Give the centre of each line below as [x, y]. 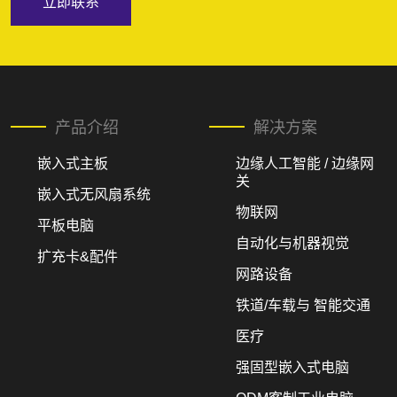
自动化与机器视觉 [292, 243]
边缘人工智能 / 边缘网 [305, 163]
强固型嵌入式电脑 [292, 367]
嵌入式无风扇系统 [94, 194]
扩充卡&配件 [78, 256]
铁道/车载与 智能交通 [303, 305]
